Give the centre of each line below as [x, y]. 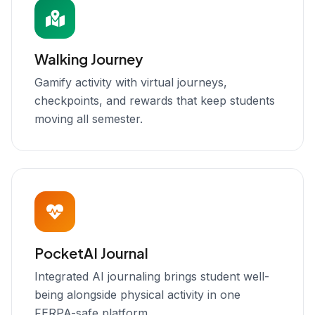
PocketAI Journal [91, 252]
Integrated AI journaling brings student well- [152, 276]
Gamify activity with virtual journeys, [131, 83]
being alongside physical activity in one [137, 294]
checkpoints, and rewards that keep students [155, 101]
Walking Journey [89, 59]
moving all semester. [89, 119]
